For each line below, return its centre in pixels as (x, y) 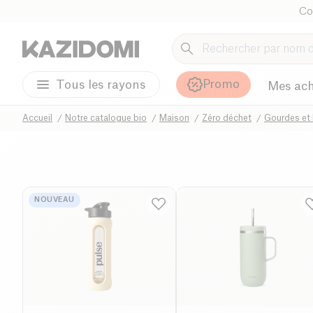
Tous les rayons (101, 85)
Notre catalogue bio (106, 118)
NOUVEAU (54, 199)
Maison (174, 118)
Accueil (37, 118)
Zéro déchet (227, 118)
